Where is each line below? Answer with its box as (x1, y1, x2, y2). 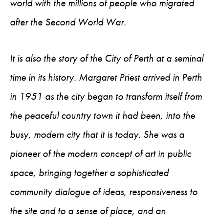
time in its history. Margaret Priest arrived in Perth (10, 71, 202, 84)
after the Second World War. (10, 16, 126, 28)
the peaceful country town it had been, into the (10, 109, 195, 122)
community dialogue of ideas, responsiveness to (10, 185, 197, 198)
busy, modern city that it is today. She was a (10, 128, 184, 141)
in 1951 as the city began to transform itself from (10, 90, 202, 103)
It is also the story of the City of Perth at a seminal (10, 52, 203, 65)
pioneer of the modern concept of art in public (10, 147, 191, 160)
